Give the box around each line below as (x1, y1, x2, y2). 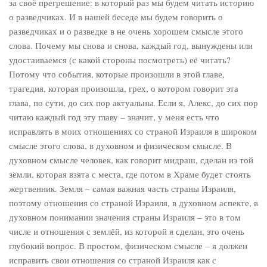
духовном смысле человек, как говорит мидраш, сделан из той (9, 154, 253, 166)
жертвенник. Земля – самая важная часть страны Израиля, (9, 182, 236, 194)
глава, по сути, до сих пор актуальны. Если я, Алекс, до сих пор (9, 97, 258, 108)
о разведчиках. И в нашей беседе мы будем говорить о (9, 11, 223, 23)
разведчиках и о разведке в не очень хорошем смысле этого (9, 25, 243, 37)
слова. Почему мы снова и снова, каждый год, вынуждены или (9, 39, 253, 51)
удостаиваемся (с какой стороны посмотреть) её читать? (9, 54, 231, 66)
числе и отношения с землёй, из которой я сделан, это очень (9, 225, 244, 237)
